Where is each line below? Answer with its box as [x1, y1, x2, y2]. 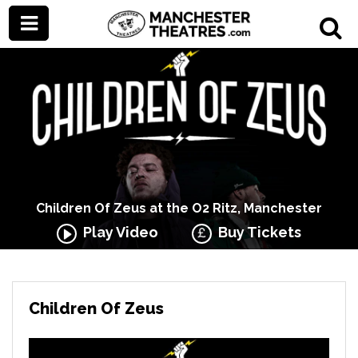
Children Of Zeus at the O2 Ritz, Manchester [36, 201, 322, 216]
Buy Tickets [212, 224, 302, 241]
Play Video [76, 224, 158, 241]
